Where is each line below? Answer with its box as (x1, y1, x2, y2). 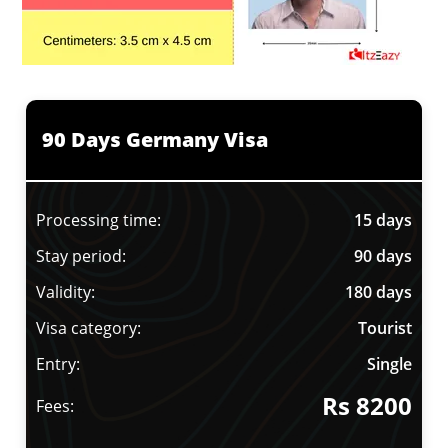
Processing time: (36, 209, 162, 232)
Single (366, 353, 412, 376)
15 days (353, 209, 412, 232)
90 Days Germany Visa (42, 126, 269, 154)
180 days (344, 281, 412, 304)
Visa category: (36, 317, 142, 340)
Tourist (357, 317, 412, 340)
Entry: (36, 353, 81, 376)
